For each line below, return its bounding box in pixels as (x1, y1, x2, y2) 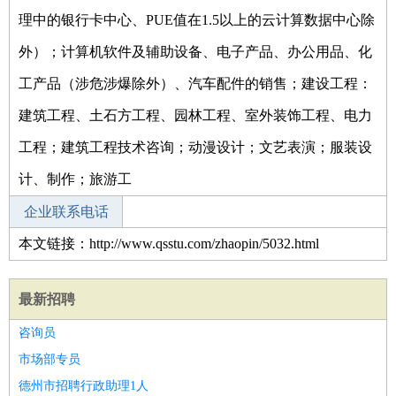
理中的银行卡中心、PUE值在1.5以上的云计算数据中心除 (19, 12, 375, 27)
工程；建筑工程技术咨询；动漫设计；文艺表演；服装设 (19, 140, 372, 155)
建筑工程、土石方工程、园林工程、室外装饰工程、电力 (19, 108, 372, 123)
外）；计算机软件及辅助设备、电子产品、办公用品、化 (19, 44, 372, 59)
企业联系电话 (23, 204, 109, 219)
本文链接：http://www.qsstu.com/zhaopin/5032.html (19, 236, 319, 251)
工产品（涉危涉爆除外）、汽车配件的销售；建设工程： (19, 76, 372, 91)
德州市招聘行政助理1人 (19, 379, 148, 392)
